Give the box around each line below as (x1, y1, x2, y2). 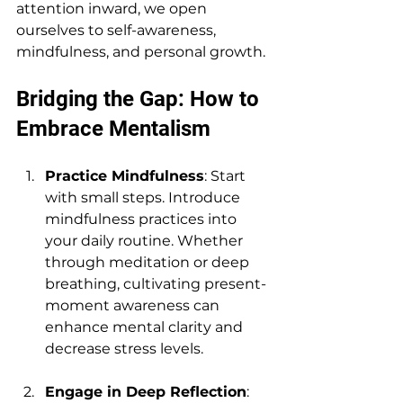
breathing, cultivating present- (45, 274, 266, 292)
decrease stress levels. (45, 339, 203, 357)
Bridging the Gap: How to (16, 85, 264, 112)
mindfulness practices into (45, 210, 240, 228)
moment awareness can (45, 296, 223, 314)
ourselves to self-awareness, (16, 21, 219, 39)
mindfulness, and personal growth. (16, 42, 269, 60)
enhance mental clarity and (45, 318, 246, 336)
